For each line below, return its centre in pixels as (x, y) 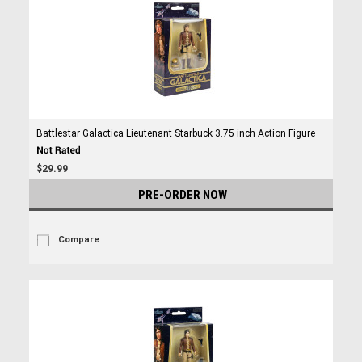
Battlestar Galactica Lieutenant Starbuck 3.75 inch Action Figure (175, 133)
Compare (78, 240)
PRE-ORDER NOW (183, 195)
